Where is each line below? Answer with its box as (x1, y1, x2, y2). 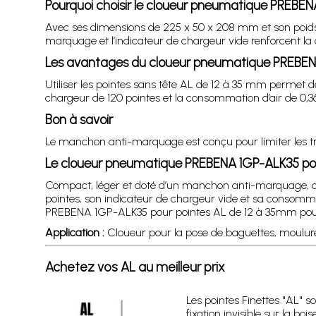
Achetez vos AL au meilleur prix (44, 259, 225, 275)
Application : (44, 226, 104, 239)
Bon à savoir (44, 111, 113, 128)
